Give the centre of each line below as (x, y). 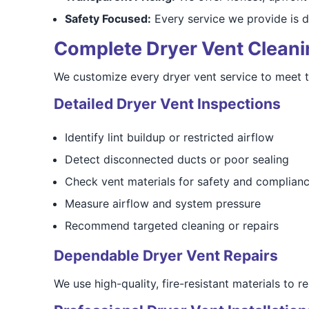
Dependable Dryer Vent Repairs (166, 256)
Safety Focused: (108, 19)
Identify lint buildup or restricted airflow (169, 137)
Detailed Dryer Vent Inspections (167, 104)
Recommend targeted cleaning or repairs (171, 226)
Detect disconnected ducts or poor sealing (177, 159)
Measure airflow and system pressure (162, 203)
